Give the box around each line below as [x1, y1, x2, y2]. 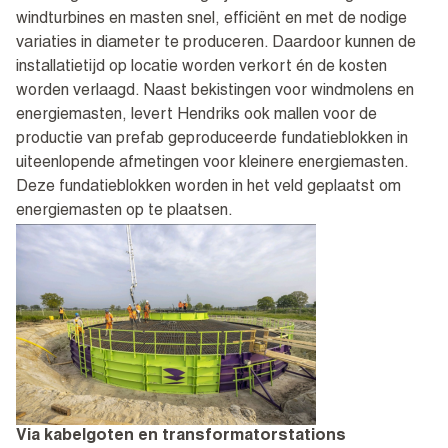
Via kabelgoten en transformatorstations [16, 429, 346, 446]
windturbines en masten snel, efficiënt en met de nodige [16, 12, 407, 29]
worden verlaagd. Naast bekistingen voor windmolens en [16, 84, 414, 101]
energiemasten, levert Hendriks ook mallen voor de [16, 108, 377, 125]
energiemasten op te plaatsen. [16, 204, 233, 221]
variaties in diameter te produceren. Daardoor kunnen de [16, 36, 416, 53]
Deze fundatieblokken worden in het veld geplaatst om [16, 180, 401, 197]
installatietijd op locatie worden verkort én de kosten [16, 60, 387, 77]
